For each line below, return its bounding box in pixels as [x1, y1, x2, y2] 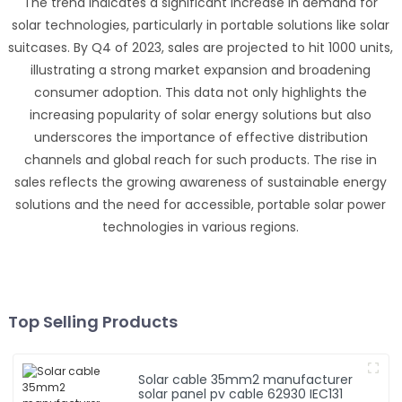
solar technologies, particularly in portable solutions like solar [12, 16, 390, 34]
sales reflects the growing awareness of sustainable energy [14, 173, 388, 191]
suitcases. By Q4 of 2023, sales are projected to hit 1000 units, [8, 39, 394, 57]
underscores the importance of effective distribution [33, 128, 368, 146]
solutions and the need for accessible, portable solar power [15, 196, 387, 214]
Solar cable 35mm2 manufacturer [138, 371, 354, 389]
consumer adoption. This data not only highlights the [34, 83, 368, 101]
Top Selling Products [7, 310, 178, 333]
